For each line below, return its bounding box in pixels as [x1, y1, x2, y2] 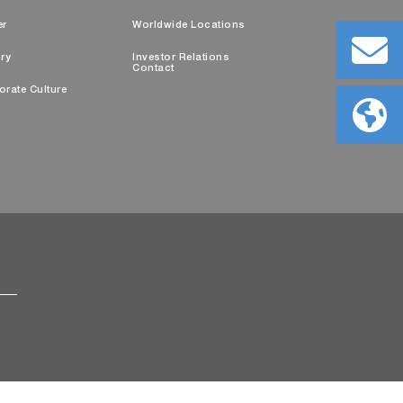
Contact [132, 64, 175, 74]
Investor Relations [132, 53, 229, 63]
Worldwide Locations [132, 21, 246, 31]
